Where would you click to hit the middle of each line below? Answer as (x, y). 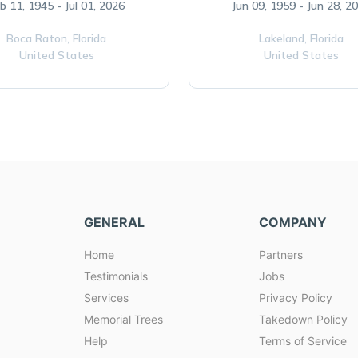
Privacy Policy (296, 298)
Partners (281, 255)
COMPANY (293, 222)
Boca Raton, (40, 38)
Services (106, 298)
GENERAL (114, 222)
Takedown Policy (303, 319)
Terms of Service (303, 341)
